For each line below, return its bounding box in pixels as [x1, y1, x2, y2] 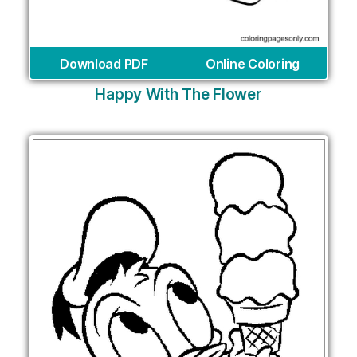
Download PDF [60, 56, 148, 73]
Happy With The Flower [95, 85, 262, 104]
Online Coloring [206, 56, 300, 73]
